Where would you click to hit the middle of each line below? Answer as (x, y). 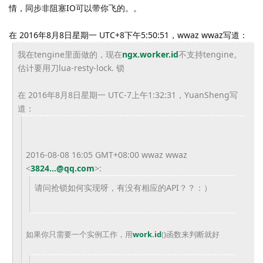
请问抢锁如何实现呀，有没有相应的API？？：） (123, 188)
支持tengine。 (214, 54)
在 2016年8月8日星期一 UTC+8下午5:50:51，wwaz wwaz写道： (128, 35)
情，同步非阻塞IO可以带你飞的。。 (75, 8)
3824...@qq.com (63, 168)
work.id (147, 234)
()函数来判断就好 (190, 234)
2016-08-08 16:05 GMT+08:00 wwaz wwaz (107, 155)
